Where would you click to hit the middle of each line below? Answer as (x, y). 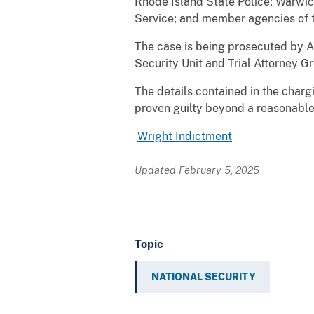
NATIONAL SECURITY (204, 277)
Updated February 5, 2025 (197, 170)
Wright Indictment (185, 136)
